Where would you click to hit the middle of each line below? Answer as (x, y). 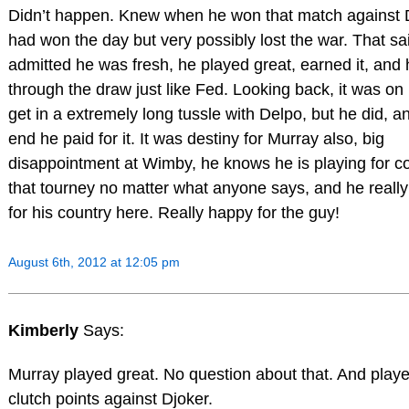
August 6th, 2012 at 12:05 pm (94, 262)
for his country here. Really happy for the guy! (173, 212)
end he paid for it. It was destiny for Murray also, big (196, 138)
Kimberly (45, 331)
